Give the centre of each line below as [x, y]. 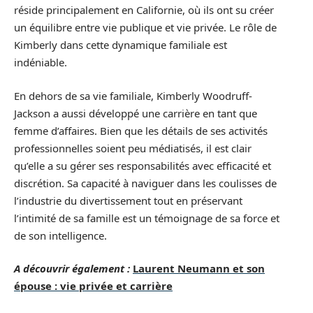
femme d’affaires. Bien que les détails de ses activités [141, 130]
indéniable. [41, 63]
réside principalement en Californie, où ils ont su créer [144, 10]
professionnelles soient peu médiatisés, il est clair [133, 148]
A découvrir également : [72, 269]
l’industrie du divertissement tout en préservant [128, 200]
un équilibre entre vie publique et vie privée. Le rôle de [145, 28]
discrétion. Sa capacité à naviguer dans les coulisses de [145, 183]
